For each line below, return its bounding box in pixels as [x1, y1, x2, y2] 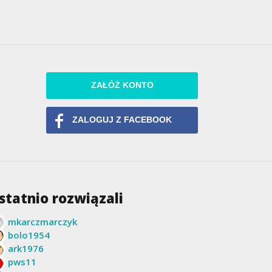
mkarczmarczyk [8, 215, 78, 228]
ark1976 [8, 242, 44, 254]
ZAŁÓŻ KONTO [90, 81, 154, 90]
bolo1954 [8, 228, 50, 241]
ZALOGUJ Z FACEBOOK [72, 115, 172, 125]
